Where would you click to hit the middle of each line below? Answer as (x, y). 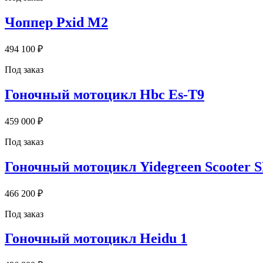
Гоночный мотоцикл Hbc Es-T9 (104, 94)
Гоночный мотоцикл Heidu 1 (96, 239)
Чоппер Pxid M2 (56, 23)
